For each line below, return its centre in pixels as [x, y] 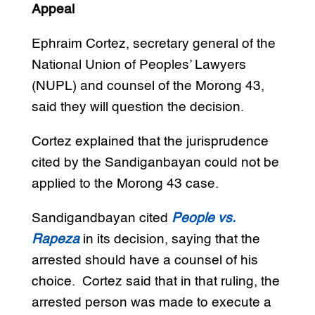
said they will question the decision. [137, 107]
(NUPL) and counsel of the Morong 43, [148, 86]
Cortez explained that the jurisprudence [150, 141]
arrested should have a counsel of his [144, 260]
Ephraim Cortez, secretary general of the [153, 44]
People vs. [203, 218]
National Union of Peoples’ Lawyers [139, 65]
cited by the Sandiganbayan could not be [155, 162]
